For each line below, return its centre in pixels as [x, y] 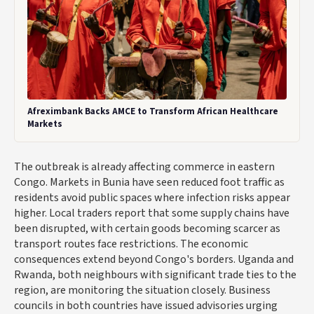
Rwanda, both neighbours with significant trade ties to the [155, 274]
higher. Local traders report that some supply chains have [152, 213]
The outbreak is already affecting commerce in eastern [144, 166]
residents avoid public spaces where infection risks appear [152, 197]
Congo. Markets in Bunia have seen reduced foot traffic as [149, 182]
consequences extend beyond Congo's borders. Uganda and [154, 259]
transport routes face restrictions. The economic [131, 244]
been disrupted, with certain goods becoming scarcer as [147, 228]
